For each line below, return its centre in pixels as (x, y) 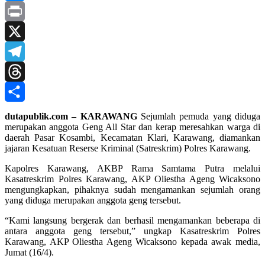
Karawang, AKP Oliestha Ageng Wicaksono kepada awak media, (132, 242)
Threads (20, 92)
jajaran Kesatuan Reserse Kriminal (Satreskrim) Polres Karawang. (128, 148)
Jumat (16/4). (29, 253)
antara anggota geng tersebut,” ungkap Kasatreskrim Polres (132, 231)
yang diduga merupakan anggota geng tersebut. (93, 201)
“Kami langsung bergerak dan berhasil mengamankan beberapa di (132, 221)
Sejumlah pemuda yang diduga (199, 117)
